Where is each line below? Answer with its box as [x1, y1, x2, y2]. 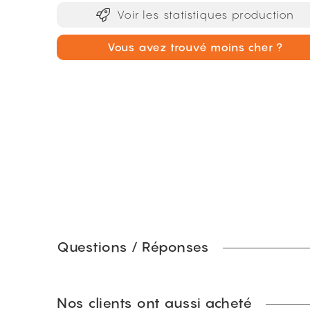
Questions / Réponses [57, 239, 209, 255]
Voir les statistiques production [117, 8, 295, 21]
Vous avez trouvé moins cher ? [107, 40, 284, 54]
